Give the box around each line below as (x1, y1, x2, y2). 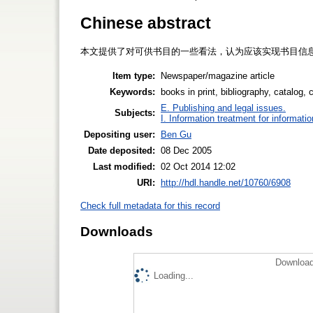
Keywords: (110, 86, 155, 97)
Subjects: (115, 107, 155, 118)
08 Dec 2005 (161, 145, 212, 156)
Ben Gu (161, 129, 191, 140)
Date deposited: (88, 145, 155, 156)
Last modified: (93, 161, 155, 172)
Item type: (112, 70, 155, 81)
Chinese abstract (80, 13, 211, 32)
